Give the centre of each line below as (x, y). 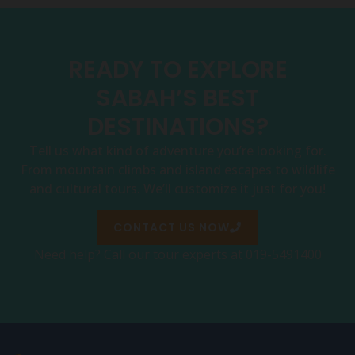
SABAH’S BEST (177, 99)
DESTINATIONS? (177, 127)
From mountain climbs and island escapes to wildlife (177, 170)
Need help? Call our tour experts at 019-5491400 (177, 254)
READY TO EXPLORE (177, 70)
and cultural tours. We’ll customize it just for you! (177, 189)
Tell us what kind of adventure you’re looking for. (177, 151)
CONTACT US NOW (172, 227)
